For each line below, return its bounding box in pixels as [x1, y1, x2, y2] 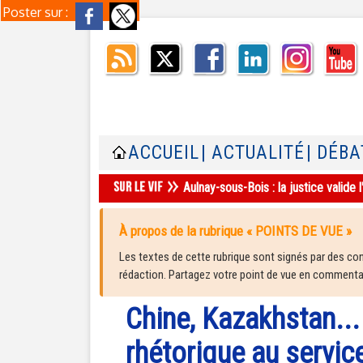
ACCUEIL [128, 142, 199, 164]
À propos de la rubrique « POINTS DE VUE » [119, 223, 352, 239]
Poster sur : [3, 4, 71, 20]
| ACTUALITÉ [201, 142, 305, 164]
